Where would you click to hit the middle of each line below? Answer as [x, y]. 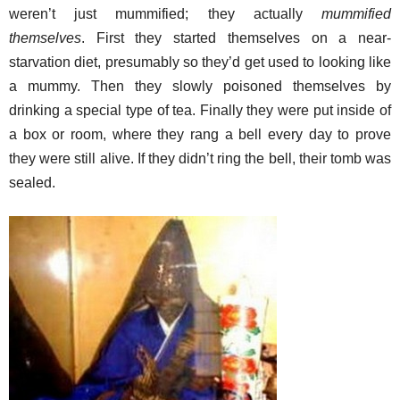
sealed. [32, 183]
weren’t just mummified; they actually [165, 14]
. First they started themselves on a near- [236, 38]
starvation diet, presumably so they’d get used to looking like [200, 62]
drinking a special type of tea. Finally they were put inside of [200, 110]
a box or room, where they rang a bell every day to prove [200, 134]
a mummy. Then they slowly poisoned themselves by [200, 86]
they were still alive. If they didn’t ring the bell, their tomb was [200, 158]
